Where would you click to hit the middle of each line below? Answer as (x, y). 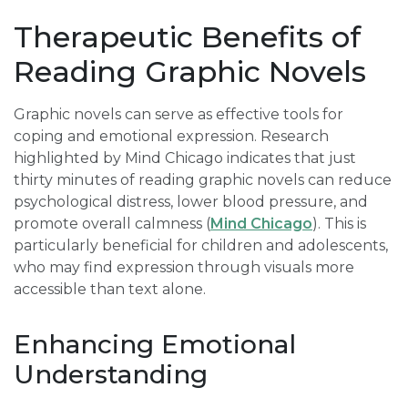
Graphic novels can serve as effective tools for (178, 114)
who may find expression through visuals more (184, 267)
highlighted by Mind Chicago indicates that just (185, 158)
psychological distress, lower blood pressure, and (191, 202)
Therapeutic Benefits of (187, 37)
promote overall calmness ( (112, 224)
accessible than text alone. (110, 289)
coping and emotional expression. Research (171, 136)
